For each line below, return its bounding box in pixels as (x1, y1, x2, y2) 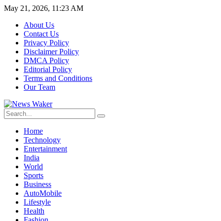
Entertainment (24, 145, 67, 153)
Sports (24, 171, 43, 180)
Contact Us (24, 30, 59, 38)
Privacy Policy (24, 38, 69, 47)
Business (24, 180, 51, 188)
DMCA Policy (24, 56, 69, 65)
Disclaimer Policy (24, 47, 79, 56)
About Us (24, 21, 54, 29)
